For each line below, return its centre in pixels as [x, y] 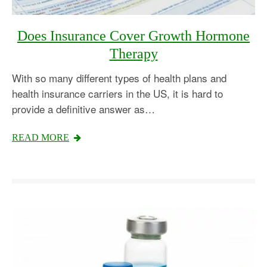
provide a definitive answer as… [83, 109]
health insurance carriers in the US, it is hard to [117, 94]
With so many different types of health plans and [119, 78]
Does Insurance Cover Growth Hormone [133, 36]
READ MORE [41, 138]
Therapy [133, 54]
